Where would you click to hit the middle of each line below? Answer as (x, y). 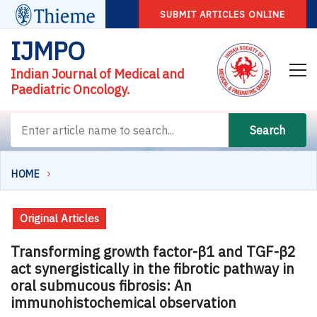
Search (267, 131)
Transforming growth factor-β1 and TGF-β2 (153, 251)
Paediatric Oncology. (70, 90)
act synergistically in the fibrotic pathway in (152, 268)
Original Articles (59, 218)
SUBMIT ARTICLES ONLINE (222, 15)
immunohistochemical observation (123, 302)
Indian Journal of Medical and (98, 74)
